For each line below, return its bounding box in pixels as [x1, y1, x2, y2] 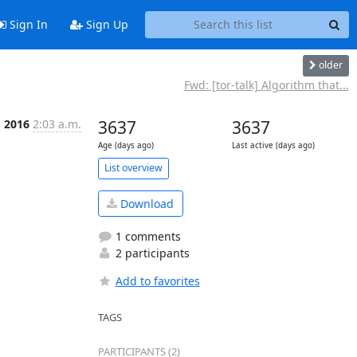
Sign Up [82, 17, 128, 33]
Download [117, 195, 174, 211]
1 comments [112, 229, 181, 244]
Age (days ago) [97, 139, 154, 151]
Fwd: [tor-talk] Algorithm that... [183, 76, 349, 92]
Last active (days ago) [231, 139, 315, 151]
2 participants [112, 245, 190, 261]
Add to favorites [115, 273, 200, 288]
